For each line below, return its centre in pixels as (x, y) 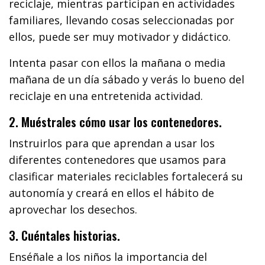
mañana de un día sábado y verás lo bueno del (127, 80)
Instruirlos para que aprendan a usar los (112, 143)
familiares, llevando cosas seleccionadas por (122, 20)
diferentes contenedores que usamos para (118, 160)
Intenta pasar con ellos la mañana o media (117, 63)
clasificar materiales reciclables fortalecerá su (126, 177)
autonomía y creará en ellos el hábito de (112, 193)
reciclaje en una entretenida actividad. (106, 96)
